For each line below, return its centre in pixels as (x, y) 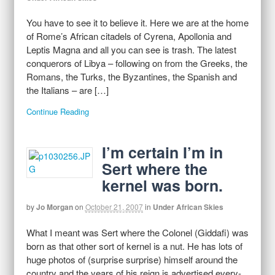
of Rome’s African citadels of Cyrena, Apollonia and (129, 36)
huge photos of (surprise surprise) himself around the (132, 259)
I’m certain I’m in (162, 152)
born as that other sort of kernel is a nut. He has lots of (134, 246)
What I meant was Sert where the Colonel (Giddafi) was (137, 232)
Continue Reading (57, 111)
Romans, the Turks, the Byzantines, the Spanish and (131, 77)
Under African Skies (188, 207)
